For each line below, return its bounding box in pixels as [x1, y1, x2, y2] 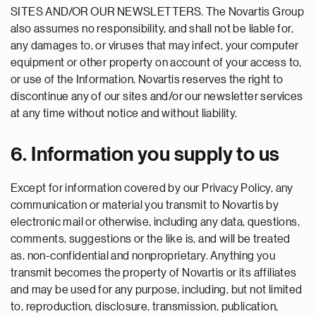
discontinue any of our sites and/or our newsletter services [11, 91, 303, 102]
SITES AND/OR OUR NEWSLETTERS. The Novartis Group [11, 6, 305, 18]
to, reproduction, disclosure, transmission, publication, [11, 301, 279, 312]
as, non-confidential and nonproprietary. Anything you [11, 250, 276, 262]
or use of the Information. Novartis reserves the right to [11, 74, 284, 85]
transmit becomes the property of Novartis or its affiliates [11, 267, 297, 279]
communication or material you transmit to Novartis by [11, 200, 279, 211]
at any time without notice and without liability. [11, 108, 238, 119]
